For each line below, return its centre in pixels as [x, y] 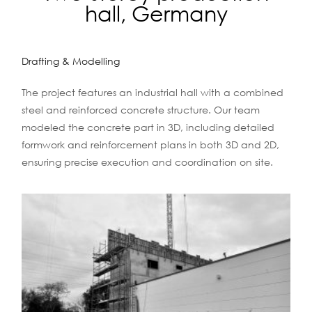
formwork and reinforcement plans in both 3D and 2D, [151, 144]
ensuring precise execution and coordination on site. [148, 162]
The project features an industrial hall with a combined [153, 92]
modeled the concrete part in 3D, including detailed [148, 127]
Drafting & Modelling [71, 61]
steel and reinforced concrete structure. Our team [141, 109]
